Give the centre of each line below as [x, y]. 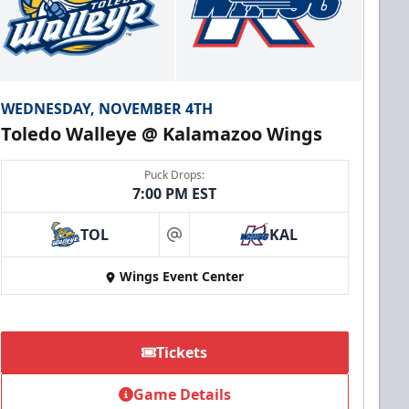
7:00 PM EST [175, 194]
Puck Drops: [175, 175]
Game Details [182, 395]
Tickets [182, 353]
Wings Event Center [182, 277]
